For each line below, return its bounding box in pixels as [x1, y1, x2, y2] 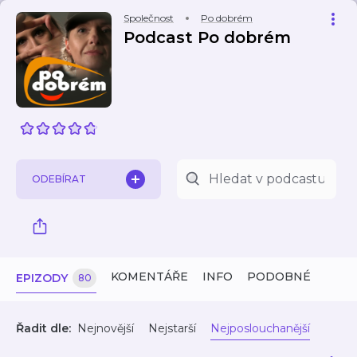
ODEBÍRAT [32, 173, 86, 185]
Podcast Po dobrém [124, 28, 291, 47]
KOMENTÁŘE [111, 269, 188, 284]
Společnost [124, 12, 174, 24]
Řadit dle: [16, 321, 71, 335]
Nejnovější [77, 321, 134, 335]
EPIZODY [16, 271, 68, 285]
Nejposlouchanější [210, 321, 310, 335]
